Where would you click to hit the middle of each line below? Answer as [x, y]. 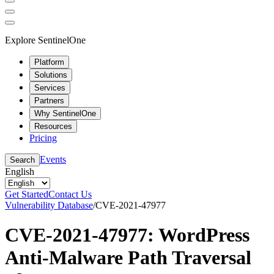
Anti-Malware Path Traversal [128, 257]
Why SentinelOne [65, 113]
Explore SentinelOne [45, 40]
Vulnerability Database [49, 205]
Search [22, 160]
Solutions [51, 75]
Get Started [27, 194]
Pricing [43, 138]
